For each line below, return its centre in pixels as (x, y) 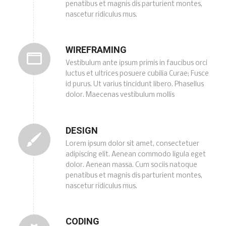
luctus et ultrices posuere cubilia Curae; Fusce (137, 74)
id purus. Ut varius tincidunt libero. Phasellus (134, 85)
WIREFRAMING (96, 50)
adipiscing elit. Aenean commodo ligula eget (135, 154)
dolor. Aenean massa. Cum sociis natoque (131, 165)
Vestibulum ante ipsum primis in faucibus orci (136, 64)
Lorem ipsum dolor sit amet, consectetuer (132, 144)
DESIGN (81, 130)
